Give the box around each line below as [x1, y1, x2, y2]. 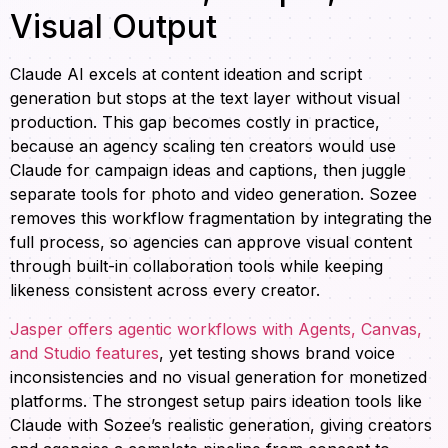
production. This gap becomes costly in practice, [10, 112, 380, 133]
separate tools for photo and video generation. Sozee [10, 184, 417, 205]
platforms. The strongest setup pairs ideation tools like [10, 390, 422, 411]
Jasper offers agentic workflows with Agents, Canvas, [10, 318, 422, 339]
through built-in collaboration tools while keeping [10, 256, 383, 277]
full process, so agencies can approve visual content [10, 232, 412, 253]
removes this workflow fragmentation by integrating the [10, 208, 432, 229]
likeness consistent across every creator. [10, 280, 320, 301]
